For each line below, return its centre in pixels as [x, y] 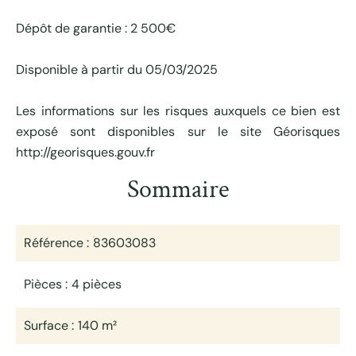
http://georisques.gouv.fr [85, 152]
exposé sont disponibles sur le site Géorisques [178, 132]
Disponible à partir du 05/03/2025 [117, 70]
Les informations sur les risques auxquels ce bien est [178, 111]
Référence [55, 243]
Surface [48, 325]
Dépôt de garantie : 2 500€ [96, 28]
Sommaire [178, 190]
